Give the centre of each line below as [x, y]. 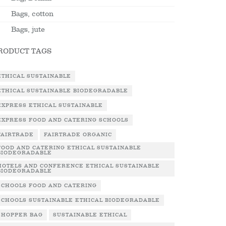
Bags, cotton [32, 14]
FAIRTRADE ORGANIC [78, 135]
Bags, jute [28, 30]
